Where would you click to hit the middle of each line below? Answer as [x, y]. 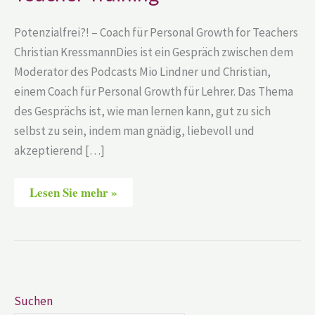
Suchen [33, 301]
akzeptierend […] [59, 150]
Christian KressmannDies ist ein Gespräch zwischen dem [154, 52]
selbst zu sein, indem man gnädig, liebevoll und [134, 130]
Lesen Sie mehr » [73, 193]
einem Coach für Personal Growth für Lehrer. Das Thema [154, 91]
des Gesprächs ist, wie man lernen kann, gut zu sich [142, 111]
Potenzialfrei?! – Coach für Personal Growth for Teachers [156, 32]
